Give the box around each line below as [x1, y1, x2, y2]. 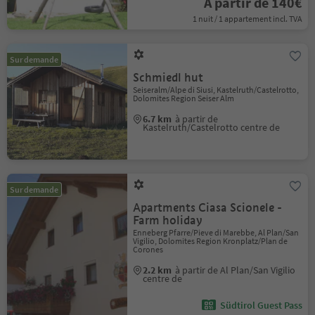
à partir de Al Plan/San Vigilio [175, 264, 296, 276]
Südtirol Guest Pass [219, 299, 302, 311]
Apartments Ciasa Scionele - [133, 200, 283, 215]
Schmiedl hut [133, 70, 204, 85]
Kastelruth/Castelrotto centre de [143, 121, 281, 134]
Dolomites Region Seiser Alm [133, 93, 235, 103]
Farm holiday [133, 213, 203, 228]
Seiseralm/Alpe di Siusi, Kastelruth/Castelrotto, [133, 84, 300, 95]
